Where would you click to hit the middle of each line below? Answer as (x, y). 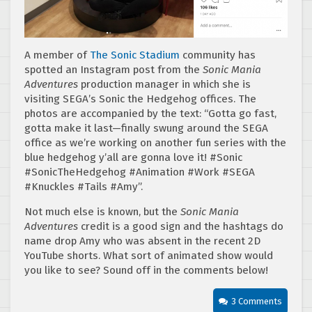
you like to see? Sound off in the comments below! (146, 270)
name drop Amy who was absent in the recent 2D (142, 241)
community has (218, 55)
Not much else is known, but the (102, 211)
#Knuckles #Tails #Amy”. (84, 186)
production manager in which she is (164, 84)
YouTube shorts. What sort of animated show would (149, 255)
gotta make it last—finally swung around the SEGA (146, 128)
